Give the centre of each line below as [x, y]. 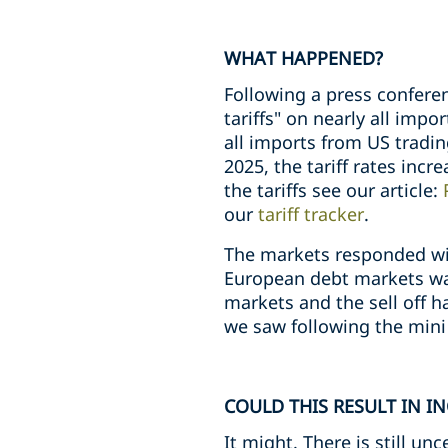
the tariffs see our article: [333, 190]
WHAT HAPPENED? [303, 58]
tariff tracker [311, 214]
